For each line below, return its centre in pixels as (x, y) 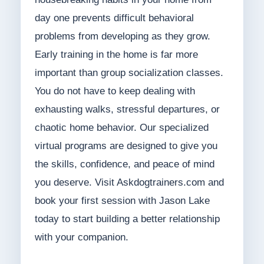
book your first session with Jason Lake (122, 201)
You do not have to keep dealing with (115, 91)
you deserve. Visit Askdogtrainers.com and (129, 183)
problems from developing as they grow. (122, 37)
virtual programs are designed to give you (126, 146)
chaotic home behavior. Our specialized (121, 128)
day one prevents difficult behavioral (114, 18)
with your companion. (81, 237)
